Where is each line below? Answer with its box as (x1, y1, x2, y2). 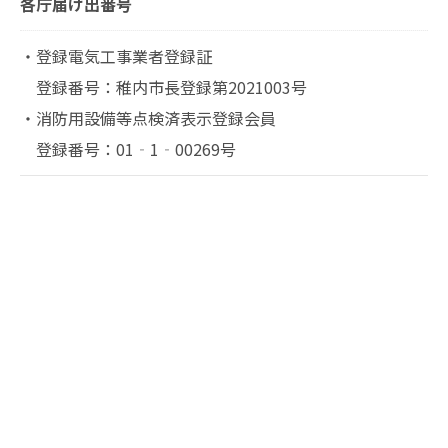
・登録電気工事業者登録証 (20, 44, 212, 68)
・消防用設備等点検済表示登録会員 (20, 106, 276, 130)
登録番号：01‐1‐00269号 (20, 137, 236, 161)
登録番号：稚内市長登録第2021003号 (20, 75, 307, 99)
